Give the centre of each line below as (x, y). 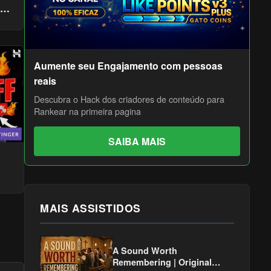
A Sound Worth (145, 250)
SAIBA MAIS (137, 141)
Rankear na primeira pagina (88, 111)
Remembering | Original (162, 262)
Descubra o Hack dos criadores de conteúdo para (129, 99)
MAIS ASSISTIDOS (90, 208)
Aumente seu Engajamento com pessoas (129, 66)
